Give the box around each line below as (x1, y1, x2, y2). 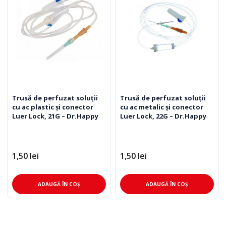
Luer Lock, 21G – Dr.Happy (12, 111, 98, 121)
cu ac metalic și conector (120, 102, 203, 111)
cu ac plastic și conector (12, 102, 93, 111)
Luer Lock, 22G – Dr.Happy (120, 111, 206, 121)
